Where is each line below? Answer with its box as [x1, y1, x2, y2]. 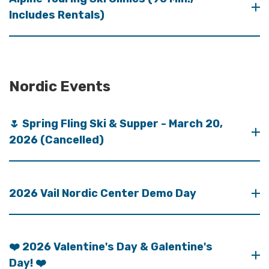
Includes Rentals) [9, 8, 104, 22]
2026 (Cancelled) [9, 133, 104, 147]
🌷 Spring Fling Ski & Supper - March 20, [9, 116, 223, 130]
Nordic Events [9, 77, 110, 95]
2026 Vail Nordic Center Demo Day [9, 186, 196, 200]
